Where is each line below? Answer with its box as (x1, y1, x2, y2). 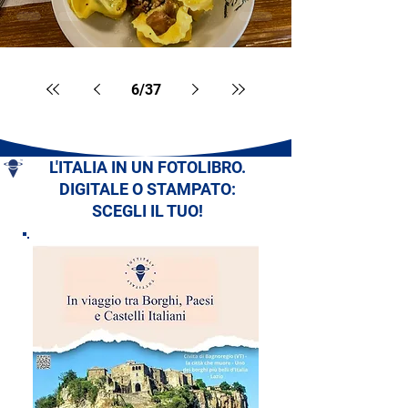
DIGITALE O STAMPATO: (59, 179, 236, 199)
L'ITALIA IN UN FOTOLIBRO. (49, 158, 246, 177)
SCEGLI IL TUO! (92, 201, 203, 220)
